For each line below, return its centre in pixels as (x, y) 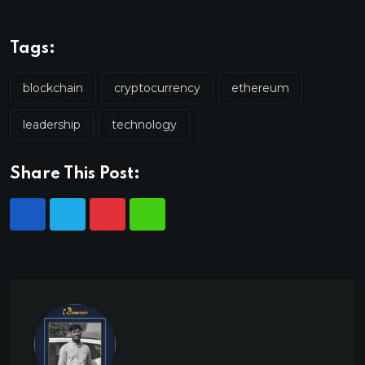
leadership (52, 124)
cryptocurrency (157, 88)
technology (144, 124)
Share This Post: (75, 174)
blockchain (53, 88)
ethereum (260, 88)
